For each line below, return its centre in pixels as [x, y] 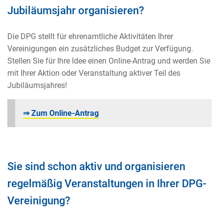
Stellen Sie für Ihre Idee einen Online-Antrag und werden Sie [109, 61]
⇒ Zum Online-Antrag [61, 113]
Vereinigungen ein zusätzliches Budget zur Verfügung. [100, 48]
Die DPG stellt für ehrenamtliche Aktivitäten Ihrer [90, 36]
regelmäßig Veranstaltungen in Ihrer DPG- [107, 183]
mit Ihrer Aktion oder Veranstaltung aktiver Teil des [94, 73]
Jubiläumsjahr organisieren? [76, 11]
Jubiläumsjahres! [37, 85]
